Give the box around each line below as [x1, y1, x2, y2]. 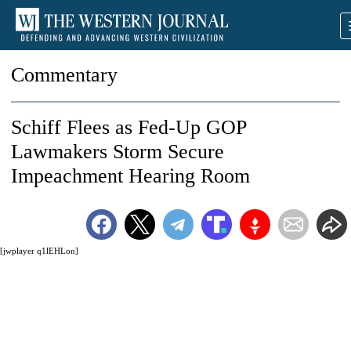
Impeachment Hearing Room [11, 165, 250, 187]
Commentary [11, 63, 118, 86]
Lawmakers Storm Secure [11, 140, 224, 163]
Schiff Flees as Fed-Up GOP [11, 116, 246, 139]
